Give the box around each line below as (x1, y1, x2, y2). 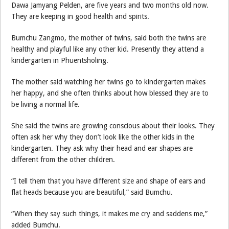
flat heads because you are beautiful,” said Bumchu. (11, 188, 173, 197)
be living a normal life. (11, 100, 80, 109)
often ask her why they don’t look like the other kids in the (11, 133, 195, 142)
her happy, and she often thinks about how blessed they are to (11, 89, 209, 98)
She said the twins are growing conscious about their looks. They (11, 122, 215, 130)
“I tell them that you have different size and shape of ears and (11, 177, 206, 186)
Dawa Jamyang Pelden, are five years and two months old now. (11, 1, 209, 10)
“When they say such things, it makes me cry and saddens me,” (11, 210, 208, 218)
